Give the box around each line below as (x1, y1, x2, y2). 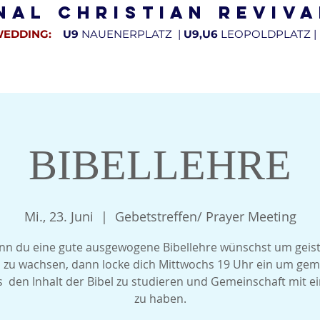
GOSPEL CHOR (72, 66, 132, 76)
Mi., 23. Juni (24, 208, 94, 225)
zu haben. (134, 291, 186, 306)
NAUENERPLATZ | (79, 27, 184, 41)
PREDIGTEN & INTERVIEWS (159, 66, 266, 76)
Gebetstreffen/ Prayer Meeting (114, 208, 296, 225)
